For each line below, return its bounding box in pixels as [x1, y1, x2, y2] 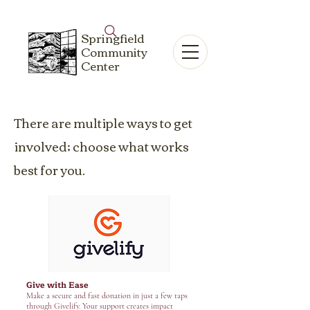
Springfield [81, 27, 145, 48]
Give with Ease [26, 278, 89, 292]
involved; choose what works [14, 134, 189, 158]
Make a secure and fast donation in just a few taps [26, 291, 188, 300]
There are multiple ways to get [14, 111, 192, 134]
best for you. [14, 158, 85, 181]
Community [81, 41, 147, 62]
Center [81, 55, 120, 76]
